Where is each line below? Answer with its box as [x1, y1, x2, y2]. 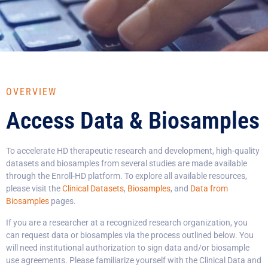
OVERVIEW [6, 86, 57, 98]
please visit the [6, 184, 62, 194]
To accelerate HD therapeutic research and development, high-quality [6, 146, 260, 156]
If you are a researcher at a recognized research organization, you [6, 217, 248, 227]
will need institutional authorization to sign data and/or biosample [6, 242, 249, 252]
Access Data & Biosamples [6, 106, 260, 135]
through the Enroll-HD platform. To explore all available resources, [6, 171, 247, 181]
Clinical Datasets [62, 184, 124, 194]
